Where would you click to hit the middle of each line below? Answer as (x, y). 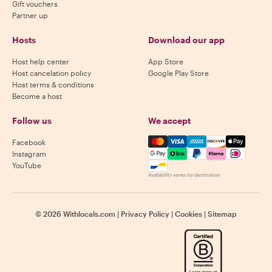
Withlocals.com (89, 214)
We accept (169, 121)
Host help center (41, 61)
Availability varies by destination (184, 175)
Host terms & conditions (53, 84)
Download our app (186, 40)
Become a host (37, 96)
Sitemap (222, 214)
